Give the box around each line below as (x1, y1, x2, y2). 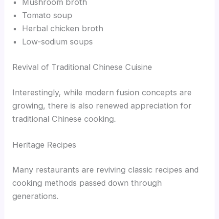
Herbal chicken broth (22, 23, 104, 34)
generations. (12, 191, 59, 201)
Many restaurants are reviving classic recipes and (12, 165, 199, 175)
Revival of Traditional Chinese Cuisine (12, 62, 153, 72)
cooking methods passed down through (12, 178, 162, 188)
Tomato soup (22, 10, 73, 21)
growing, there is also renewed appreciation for (12, 100, 192, 110)
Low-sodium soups (22, 37, 93, 47)
